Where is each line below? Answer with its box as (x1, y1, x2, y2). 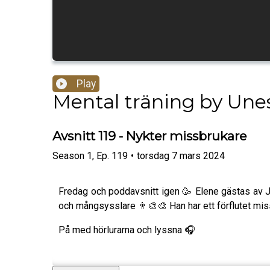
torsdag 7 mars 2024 (137, 149, 225, 162)
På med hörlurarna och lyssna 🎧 (58, 224, 195, 236)
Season (52, 149, 84, 162)
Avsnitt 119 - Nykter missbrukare (52, 128, 246, 144)
